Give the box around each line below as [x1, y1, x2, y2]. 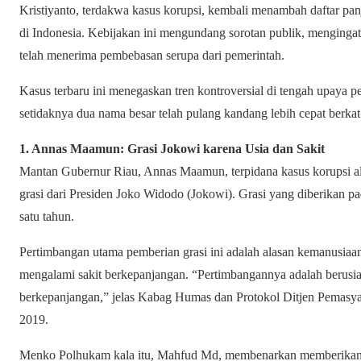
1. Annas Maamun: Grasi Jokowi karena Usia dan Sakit [19, 141, 325, 156]
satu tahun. [19, 209, 74, 223]
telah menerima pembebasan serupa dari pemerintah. [19, 48, 284, 62]
